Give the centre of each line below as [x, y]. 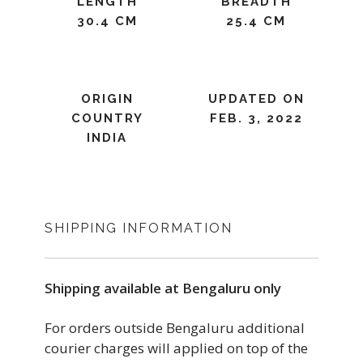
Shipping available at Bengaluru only [163, 288]
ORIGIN [107, 99]
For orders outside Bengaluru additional [175, 328]
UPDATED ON [256, 99]
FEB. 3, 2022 [256, 118]
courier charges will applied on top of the [176, 348]
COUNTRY [107, 118]
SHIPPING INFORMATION [139, 228]
